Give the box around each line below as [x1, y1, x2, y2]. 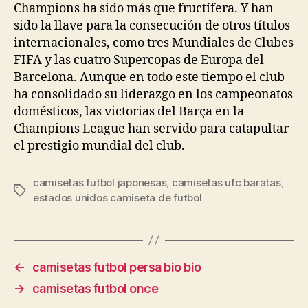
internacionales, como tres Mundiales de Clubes [14, 34, 294, 51]
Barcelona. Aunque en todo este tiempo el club [14, 69, 285, 85]
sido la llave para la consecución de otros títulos [14, 17, 290, 34]
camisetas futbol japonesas [33, 175, 167, 189]
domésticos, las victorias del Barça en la [14, 103, 244, 120]
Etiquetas [13, 184, 60, 197]
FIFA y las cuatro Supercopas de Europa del [14, 52, 264, 68]
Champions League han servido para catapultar [14, 120, 289, 137]
